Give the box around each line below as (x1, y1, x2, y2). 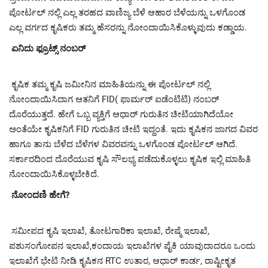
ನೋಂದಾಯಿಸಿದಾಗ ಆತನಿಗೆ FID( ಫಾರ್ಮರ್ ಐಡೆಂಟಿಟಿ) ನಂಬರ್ (9, 93, 219, 105)
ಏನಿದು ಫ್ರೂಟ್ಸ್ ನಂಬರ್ (11, 42, 86, 54)
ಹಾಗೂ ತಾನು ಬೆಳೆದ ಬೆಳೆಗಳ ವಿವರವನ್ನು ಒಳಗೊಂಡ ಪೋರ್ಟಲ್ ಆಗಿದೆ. (9, 138, 237, 150)
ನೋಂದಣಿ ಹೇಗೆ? (11, 189, 69, 200)
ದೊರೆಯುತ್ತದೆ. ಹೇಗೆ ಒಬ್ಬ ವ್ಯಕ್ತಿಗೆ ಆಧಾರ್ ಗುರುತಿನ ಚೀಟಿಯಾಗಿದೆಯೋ (9, 108, 233, 120)
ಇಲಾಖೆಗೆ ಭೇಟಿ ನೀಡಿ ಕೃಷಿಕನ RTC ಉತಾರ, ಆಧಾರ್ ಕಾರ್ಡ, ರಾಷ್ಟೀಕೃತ (9, 255, 236, 266)
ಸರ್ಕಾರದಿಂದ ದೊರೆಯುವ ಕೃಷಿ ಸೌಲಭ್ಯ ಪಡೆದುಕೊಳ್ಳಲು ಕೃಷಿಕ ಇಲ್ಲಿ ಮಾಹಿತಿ (9, 153, 251, 165)
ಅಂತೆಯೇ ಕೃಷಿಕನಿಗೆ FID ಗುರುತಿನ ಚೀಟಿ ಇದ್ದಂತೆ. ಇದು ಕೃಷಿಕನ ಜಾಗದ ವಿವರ (9, 123, 258, 135)
